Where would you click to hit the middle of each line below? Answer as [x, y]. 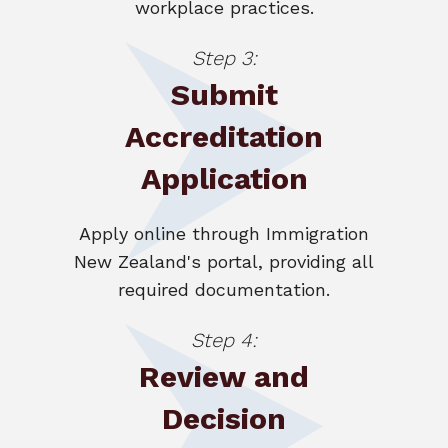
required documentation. [224, 289]
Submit [224, 94]
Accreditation [224, 136]
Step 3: [224, 57]
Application [224, 178]
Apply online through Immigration [224, 233]
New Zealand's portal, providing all [224, 261]
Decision [224, 418]
